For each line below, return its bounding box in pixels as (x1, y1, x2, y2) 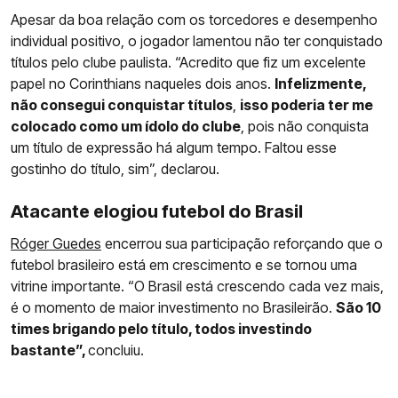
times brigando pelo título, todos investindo (11, 319, 312, 338)
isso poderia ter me (240, 95, 373, 114)
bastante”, (11, 340, 88, 359)
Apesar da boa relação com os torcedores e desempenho (11, 10, 378, 28)
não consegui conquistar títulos (11, 95, 233, 114)
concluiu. (88, 340, 144, 359)
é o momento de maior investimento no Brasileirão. (11, 298, 336, 316)
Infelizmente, (275, 74, 366, 92)
